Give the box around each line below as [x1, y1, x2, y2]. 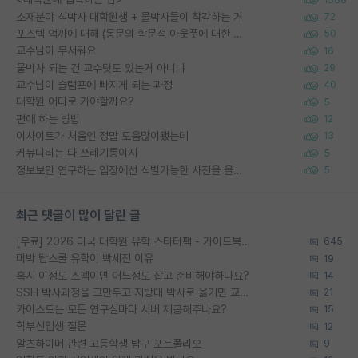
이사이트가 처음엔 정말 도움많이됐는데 [16, 129, 189, 142]
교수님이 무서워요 [16, 44, 96, 58]
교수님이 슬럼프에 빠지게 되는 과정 [16, 78, 173, 91]
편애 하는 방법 [16, 112, 80, 125]
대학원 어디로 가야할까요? [16, 95, 134, 109]
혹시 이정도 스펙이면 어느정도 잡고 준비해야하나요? [16, 268, 249, 282]
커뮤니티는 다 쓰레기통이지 [16, 146, 137, 160]
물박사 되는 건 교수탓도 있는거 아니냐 [16, 61, 185, 74]
